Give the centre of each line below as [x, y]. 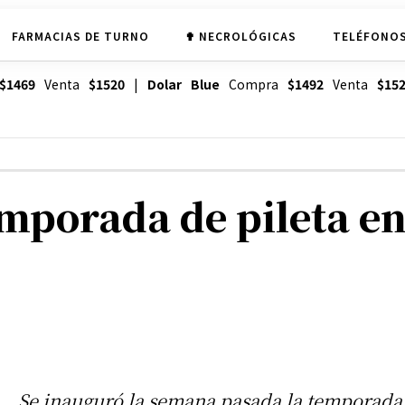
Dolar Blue [183, 85]
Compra [253, 85]
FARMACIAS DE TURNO [80, 35]
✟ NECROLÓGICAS [240, 35]
